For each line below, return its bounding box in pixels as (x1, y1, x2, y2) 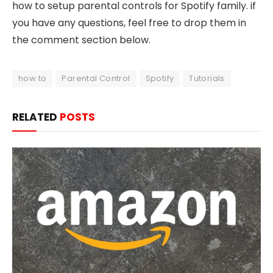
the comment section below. (12, 33, 151, 48)
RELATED (12, 110, 60, 125)
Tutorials (189, 73, 225, 85)
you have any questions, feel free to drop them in (12, 16, 246, 30)
